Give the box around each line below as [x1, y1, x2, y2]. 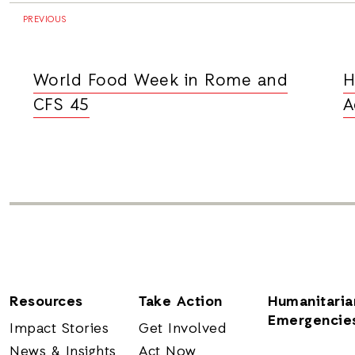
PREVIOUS [20, 14, 67, 26]
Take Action [139, 292, 223, 311]
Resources [10, 292, 83, 311]
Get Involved [139, 319, 227, 338]
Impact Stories [10, 319, 109, 338]
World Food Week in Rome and [32, 71, 288, 93]
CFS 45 [32, 95, 90, 117]
